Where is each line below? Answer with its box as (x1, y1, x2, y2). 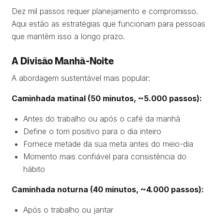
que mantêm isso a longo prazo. (12, 31, 125, 41)
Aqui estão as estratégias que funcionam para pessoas (12, 19, 205, 29)
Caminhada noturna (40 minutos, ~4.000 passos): (12, 185, 204, 194)
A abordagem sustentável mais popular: (12, 73, 150, 83)
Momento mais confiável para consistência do (23, 152, 186, 161)
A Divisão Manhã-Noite (12, 55, 114, 67)
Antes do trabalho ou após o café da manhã (23, 114, 180, 124)
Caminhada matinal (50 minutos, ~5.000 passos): (12, 93, 202, 103)
